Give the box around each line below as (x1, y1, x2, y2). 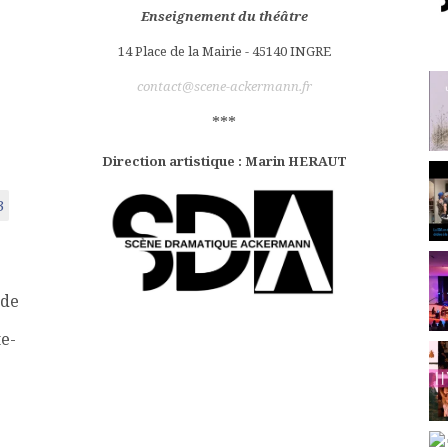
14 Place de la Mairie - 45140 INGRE (117, 42, 331, 60)
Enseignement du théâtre (140, 7, 308, 25)
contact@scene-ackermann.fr (136, 77, 312, 95)
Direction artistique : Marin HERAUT (101, 152, 347, 170)
